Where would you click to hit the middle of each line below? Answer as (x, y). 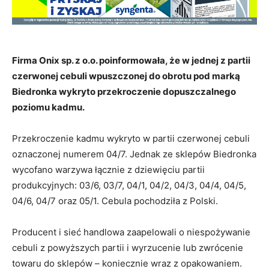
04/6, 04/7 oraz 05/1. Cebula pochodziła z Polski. (115, 201)
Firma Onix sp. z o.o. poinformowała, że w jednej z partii (131, 60)
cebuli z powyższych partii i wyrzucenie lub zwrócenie (128, 247)
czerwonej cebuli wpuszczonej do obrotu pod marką (126, 76)
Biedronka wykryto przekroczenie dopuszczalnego (124, 91)
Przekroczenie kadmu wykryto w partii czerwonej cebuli (131, 138)
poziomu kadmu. (48, 107)
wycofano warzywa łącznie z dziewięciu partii (108, 169)
